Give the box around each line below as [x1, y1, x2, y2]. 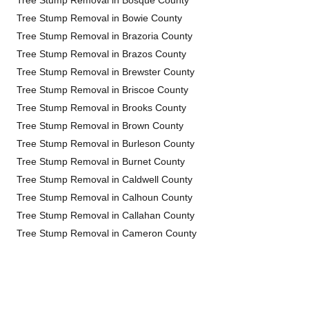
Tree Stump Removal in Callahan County [17, 210, 195, 221]
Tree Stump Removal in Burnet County [17, 156, 185, 167]
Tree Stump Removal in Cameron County [17, 228, 197, 239]
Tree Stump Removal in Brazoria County [17, 30, 192, 41]
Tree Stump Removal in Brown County [17, 120, 183, 131]
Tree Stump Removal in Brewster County [17, 66, 195, 77]
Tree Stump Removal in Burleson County [17, 138, 195, 149]
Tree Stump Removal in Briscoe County [17, 84, 188, 95]
